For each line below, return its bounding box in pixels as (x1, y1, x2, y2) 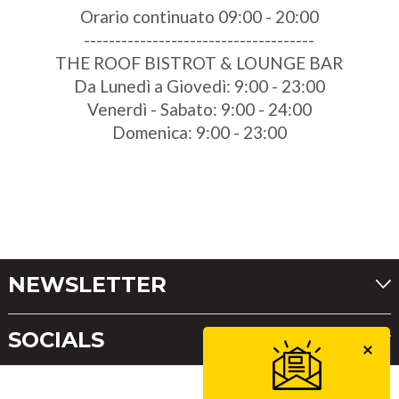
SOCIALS (7, 327, 104, 354)
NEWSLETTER (7, 272, 167, 298)
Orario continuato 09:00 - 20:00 (79, 6, 319, 28)
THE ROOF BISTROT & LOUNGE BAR (55, 53, 344, 74)
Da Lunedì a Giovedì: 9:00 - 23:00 (73, 76, 325, 97)
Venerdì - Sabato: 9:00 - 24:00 (86, 99, 312, 120)
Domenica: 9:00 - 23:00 (111, 122, 287, 143)
